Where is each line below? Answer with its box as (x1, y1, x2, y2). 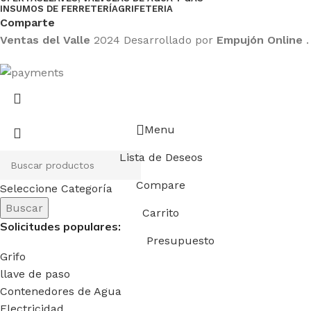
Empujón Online (217, 33, 303, 47)
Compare (136, 178, 185, 192)
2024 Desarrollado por (94, 33, 217, 47)
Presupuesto (146, 233, 215, 247)
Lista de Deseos (119, 150, 203, 164)
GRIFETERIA (118, 3, 173, 14)
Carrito (142, 205, 179, 219)
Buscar (6, 201, 43, 215)
